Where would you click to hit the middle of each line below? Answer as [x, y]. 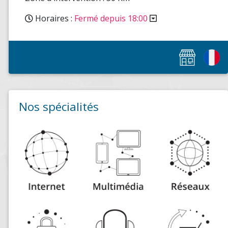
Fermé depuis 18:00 [111, 18]
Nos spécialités [59, 106]
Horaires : [54, 18]
